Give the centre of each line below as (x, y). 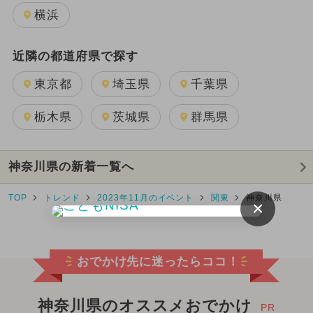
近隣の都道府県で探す (75, 56)
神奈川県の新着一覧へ (71, 167)
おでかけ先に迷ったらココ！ (158, 262)
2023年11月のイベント (145, 198)
